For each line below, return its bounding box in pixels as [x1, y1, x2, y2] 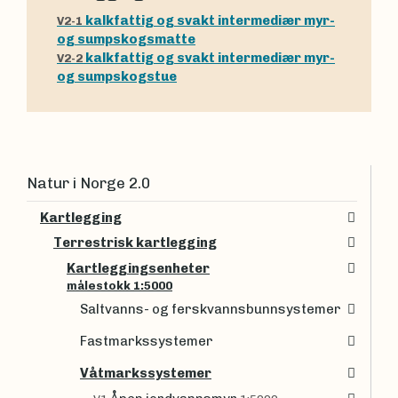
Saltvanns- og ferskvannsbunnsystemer [80, 301, 341, 318]
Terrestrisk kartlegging [53, 235, 217, 251]
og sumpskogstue [57, 68, 177, 84]
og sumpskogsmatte [57, 30, 195, 47]
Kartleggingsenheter [67, 259, 210, 276]
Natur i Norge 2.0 [27, 173, 150, 192]
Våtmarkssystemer [80, 365, 211, 382]
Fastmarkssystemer [80, 333, 213, 350]
